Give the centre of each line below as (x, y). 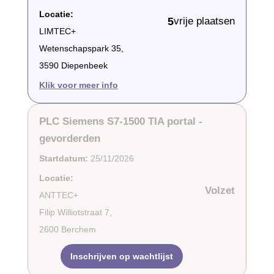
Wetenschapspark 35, (81, 48)
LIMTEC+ (57, 31)
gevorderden (69, 138)
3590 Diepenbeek (73, 65)
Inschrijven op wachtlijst (122, 256)
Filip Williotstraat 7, (75, 212)
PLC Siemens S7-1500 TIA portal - (120, 121)
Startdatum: (63, 158)
